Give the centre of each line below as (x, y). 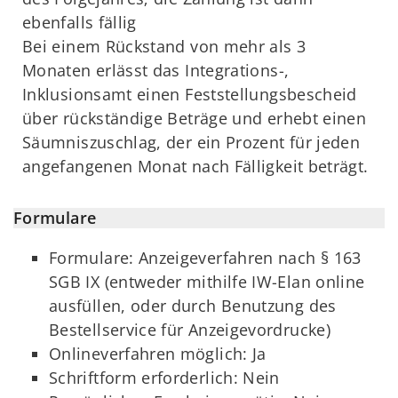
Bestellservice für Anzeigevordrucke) (190, 330)
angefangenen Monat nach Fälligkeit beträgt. (195, 166)
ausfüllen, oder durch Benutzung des (193, 306)
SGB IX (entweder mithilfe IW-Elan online (207, 282)
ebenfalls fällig (80, 22)
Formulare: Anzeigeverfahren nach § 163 (205, 258)
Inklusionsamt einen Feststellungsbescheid (190, 94)
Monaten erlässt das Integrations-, (156, 70)
